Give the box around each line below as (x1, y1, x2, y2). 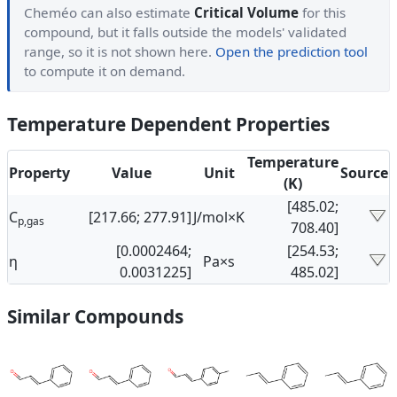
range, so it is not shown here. (24, 43, 215, 61)
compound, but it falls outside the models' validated (24, 23, 346, 42)
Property (9, 163, 70, 183)
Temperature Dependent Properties (7, 112, 330, 137)
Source (340, 163, 388, 183)
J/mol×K (193, 207, 245, 228)
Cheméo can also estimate (24, 4, 194, 22)
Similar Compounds (7, 304, 183, 330)
